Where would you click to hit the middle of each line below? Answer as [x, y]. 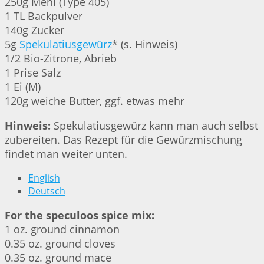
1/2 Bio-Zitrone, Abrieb [61, 59]
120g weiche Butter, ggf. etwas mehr [95, 101]
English [44, 178]
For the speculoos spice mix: [80, 215]
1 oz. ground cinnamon [62, 230]
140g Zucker [34, 30]
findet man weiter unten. [66, 154]
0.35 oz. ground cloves [60, 244]
